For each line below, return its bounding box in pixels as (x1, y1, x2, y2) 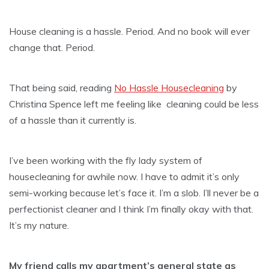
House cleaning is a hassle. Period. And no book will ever (9, 25, 250, 37)
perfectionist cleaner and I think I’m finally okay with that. (9, 202, 253, 215)
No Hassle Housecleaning (114, 81, 224, 94)
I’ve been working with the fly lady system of (9, 154, 202, 166)
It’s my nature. (9, 219, 69, 231)
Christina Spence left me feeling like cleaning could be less (9, 97, 259, 110)
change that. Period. (9, 41, 95, 53)
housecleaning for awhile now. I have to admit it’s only (9, 170, 240, 183)
